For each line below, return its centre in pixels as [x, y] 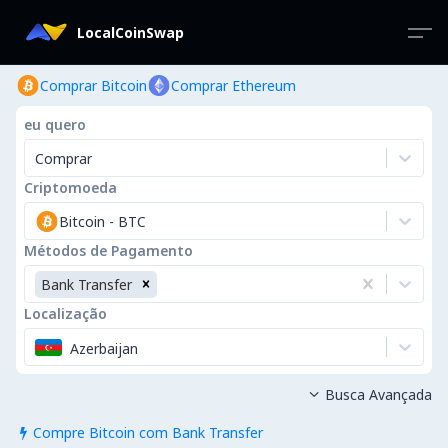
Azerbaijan [104, 348]
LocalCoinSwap [130, 32]
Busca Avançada [378, 394]
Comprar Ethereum [233, 85]
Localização [65, 313]
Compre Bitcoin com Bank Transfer [147, 432]
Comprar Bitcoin [93, 85]
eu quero [55, 124]
